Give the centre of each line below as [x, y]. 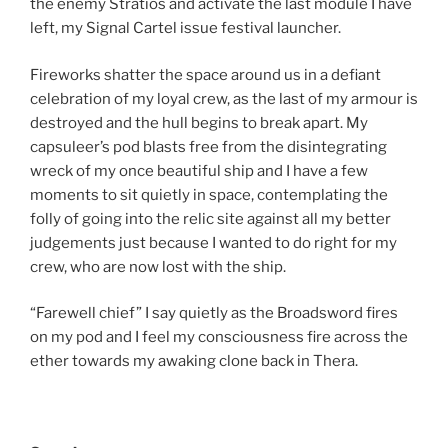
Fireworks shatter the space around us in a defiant [205, 74]
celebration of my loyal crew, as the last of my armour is [224, 98]
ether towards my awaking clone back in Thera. [194, 361]
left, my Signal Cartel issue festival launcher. [185, 28]
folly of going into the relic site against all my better [210, 218]
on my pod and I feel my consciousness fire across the [219, 337]
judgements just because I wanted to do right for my [213, 242]
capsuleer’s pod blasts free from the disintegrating [208, 146]
